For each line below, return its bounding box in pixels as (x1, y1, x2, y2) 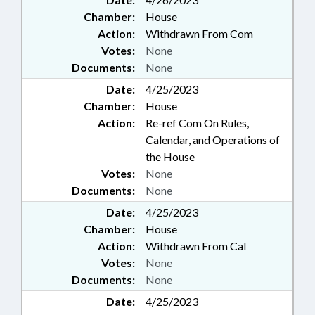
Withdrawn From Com (146, 27, 253, 40)
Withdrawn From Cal (146, 239, 246, 252)
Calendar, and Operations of (146, 133, 280, 146)
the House (146, 150, 195, 163)
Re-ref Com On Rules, (146, 116, 249, 129)
